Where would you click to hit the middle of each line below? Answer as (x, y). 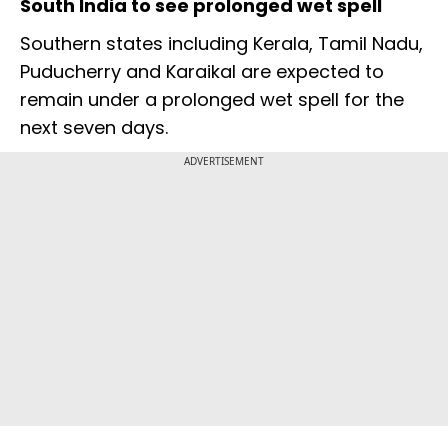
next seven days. (96, 128)
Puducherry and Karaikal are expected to (202, 72)
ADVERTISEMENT (224, 161)
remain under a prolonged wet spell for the (212, 100)
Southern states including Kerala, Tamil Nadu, (221, 44)
